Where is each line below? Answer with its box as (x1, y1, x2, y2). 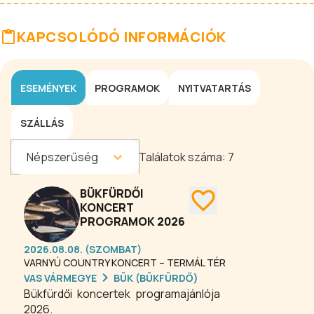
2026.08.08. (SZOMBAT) (24, 243, 142, 256)
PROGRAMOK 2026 (80, 214, 185, 229)
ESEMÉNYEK (20, 81, 76, 95)
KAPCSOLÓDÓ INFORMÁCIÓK (17, 27, 226, 46)
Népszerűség (27, 149, 98, 165)
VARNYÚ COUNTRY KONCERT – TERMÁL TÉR (24, 256, 226, 269)
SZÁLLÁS (20, 116, 64, 130)
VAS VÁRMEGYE (24, 271, 97, 285)
